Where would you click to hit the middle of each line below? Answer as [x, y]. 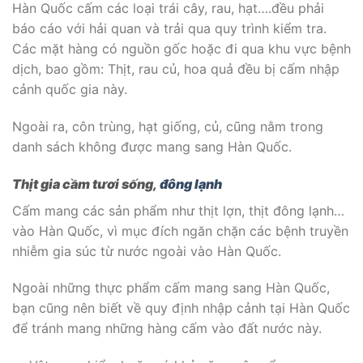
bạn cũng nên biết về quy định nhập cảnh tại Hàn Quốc [181, 308]
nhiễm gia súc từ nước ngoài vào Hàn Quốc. [147, 251]
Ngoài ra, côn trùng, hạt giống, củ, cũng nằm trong [168, 126]
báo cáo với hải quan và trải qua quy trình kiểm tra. [169, 28]
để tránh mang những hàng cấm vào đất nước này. [167, 329]
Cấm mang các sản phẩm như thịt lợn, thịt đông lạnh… [178, 210]
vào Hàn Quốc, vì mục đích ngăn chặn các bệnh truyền [180, 231]
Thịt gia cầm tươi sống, [86, 184]
